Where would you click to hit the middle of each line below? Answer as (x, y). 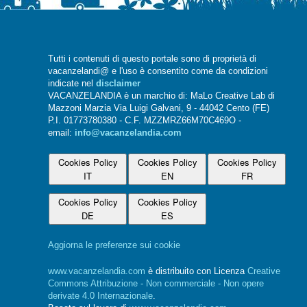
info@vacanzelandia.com (128, 133)
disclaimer (118, 83)
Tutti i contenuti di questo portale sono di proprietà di (152, 59)
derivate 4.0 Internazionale (100, 296)
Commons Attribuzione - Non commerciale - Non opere (156, 283)
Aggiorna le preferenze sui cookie (114, 245)
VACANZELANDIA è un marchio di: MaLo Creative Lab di (161, 96)
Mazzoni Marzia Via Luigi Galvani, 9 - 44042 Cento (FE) (159, 108)
